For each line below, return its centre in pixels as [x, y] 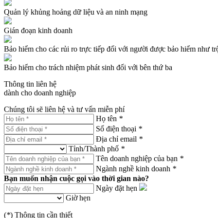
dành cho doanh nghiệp [40, 93]
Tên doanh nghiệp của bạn [138, 158]
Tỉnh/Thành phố [95, 149]
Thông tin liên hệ [30, 84]
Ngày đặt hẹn [117, 188]
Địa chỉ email [117, 139]
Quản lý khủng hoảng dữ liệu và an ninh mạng [76, 12]
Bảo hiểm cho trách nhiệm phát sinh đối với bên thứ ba [88, 67]
